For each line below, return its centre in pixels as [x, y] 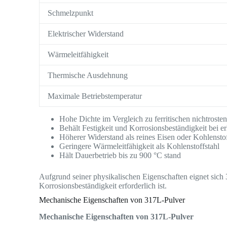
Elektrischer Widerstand [86, 34]
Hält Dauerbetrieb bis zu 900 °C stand [120, 156]
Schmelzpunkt [71, 13]
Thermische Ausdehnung [88, 75]
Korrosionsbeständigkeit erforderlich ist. [103, 186]
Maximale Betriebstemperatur [95, 96]
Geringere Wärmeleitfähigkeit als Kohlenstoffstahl [140, 146]
